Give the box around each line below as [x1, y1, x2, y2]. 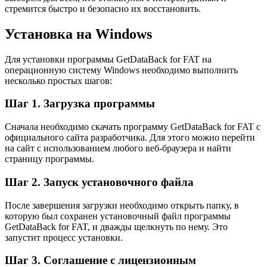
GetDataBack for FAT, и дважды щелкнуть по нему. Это [5, 221, 228, 232]
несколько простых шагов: [5, 75, 112, 86]
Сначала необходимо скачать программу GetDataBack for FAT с [5, 122, 260, 132]
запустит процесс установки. [5, 232, 123, 243]
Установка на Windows [5, 26, 152, 42]
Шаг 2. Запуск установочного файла [5, 175, 194, 188]
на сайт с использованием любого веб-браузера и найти [5, 143, 231, 154]
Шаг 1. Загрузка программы [5, 97, 155, 110]
